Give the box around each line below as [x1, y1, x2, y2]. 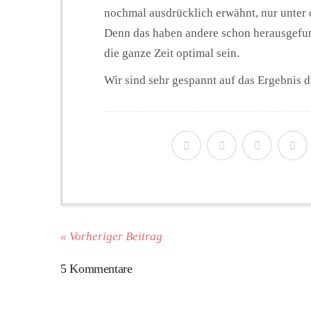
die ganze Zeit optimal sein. [104, 46, 239, 60]
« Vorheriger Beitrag [60, 229, 162, 243]
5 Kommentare [60, 261, 133, 276]
